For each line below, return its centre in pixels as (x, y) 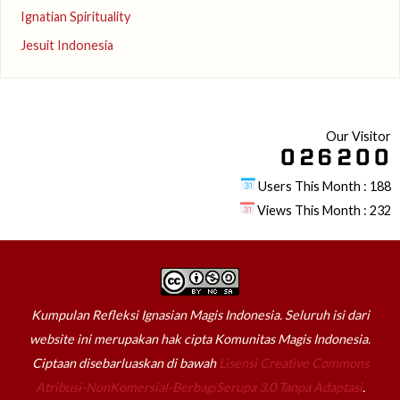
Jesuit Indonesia (67, 45)
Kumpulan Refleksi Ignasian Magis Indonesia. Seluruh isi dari (200, 314)
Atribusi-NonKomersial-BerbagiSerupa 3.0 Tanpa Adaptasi (199, 387)
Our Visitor (358, 137)
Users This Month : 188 (323, 187)
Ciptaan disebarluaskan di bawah (125, 362)
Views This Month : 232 (323, 211)
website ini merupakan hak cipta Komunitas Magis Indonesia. (200, 338)
